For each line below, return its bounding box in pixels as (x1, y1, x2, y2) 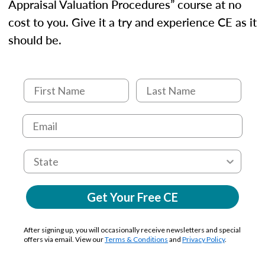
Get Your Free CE (87, 189, 178, 204)
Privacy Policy (182, 234, 225, 244)
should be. (8, 31, 62, 48)
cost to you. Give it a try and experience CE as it (8, 13, 257, 30)
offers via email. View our (24, 234, 105, 244)
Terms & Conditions (105, 234, 168, 244)
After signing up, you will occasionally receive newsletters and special (24, 225, 241, 234)
